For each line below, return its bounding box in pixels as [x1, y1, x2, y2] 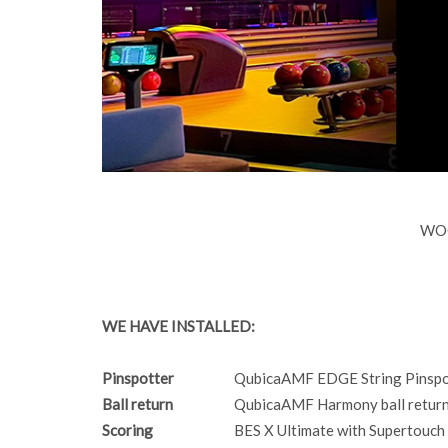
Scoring [102, 421, 153, 440]
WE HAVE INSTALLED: [102, 317, 255, 336]
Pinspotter [102, 369, 234, 388]
